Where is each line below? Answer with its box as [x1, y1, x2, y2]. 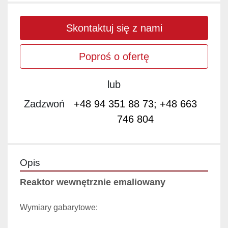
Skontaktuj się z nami [66, 22, 162, 34]
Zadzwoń [24, 98, 65, 110]
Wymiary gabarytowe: [20, 203, 100, 212]
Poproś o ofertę [79, 51, 149, 63]
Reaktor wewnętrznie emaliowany [20, 177, 165, 188]
